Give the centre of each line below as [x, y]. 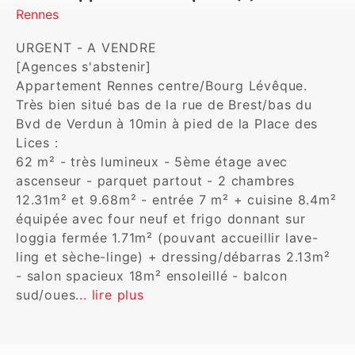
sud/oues [46, 295]
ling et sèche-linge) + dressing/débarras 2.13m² [173, 257]
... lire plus [110, 295]
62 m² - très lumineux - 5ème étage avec [152, 162]
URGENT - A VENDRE [89, 48]
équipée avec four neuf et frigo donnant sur [161, 219]
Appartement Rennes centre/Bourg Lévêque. [162, 86]
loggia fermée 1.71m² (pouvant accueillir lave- [167, 238]
